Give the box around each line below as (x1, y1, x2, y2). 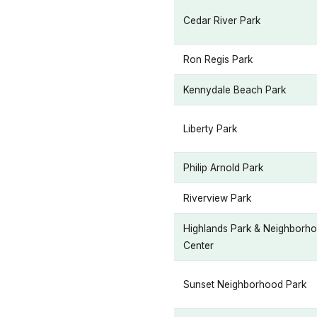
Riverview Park (183, 192, 251, 204)
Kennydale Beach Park (183, 84, 286, 96)
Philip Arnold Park (183, 162, 263, 173)
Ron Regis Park (183, 54, 253, 65)
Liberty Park (183, 123, 237, 134)
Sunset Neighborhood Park (183, 279, 306, 290)
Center (183, 240, 214, 251)
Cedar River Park (183, 15, 260, 26)
